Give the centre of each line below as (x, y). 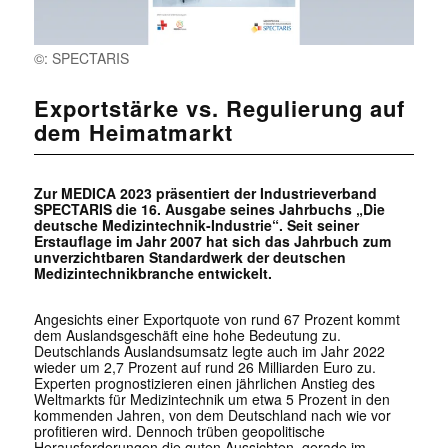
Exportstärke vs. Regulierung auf (219, 108)
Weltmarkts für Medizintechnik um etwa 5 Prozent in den (211, 399)
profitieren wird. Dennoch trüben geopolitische (179, 431)
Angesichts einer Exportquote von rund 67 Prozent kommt (216, 319)
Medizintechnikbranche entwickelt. (152, 273)
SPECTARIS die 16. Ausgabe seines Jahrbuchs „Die (209, 209)
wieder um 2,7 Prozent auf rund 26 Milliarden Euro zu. (204, 367)
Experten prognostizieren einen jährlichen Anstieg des (204, 383)
